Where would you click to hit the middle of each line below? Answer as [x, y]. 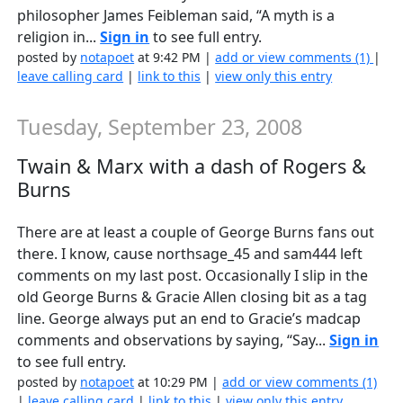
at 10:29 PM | [179, 382]
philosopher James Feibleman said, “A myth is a [176, 15]
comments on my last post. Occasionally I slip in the [193, 276]
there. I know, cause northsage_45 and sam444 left [190, 254]
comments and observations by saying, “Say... [174, 340]
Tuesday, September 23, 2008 [160, 126]
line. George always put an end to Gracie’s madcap [189, 319]
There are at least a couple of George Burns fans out [196, 233]
